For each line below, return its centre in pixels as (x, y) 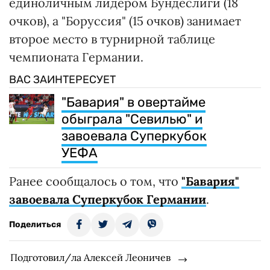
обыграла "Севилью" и (132, 119)
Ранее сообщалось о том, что (95, 181)
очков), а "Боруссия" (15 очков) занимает (125, 21)
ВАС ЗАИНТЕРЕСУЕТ (62, 80)
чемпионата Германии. (76, 57)
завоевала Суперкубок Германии (108, 199)
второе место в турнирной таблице (112, 39)
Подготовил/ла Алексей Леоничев (90, 258)
